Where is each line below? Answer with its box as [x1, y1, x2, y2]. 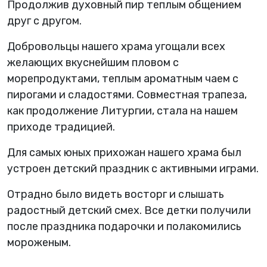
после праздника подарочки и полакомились [7, 219, 241, 233]
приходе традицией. [7, 120, 115, 133]
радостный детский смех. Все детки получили [7, 203, 251, 217]
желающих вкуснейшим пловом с [7, 55, 179, 69]
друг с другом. [7, 14, 82, 27]
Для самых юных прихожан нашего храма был [7, 145, 241, 159]
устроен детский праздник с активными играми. [7, 162, 259, 175]
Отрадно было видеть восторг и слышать [7, 187, 224, 201]
